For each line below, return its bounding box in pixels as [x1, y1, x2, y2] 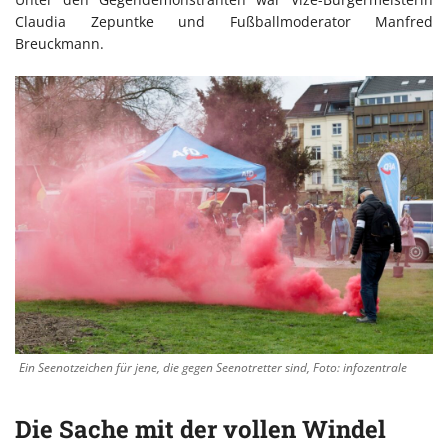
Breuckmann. [15, 34, 104, 54]
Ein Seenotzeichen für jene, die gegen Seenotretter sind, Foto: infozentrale [19, 359, 407, 377]
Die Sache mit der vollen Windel [15, 413, 386, 446]
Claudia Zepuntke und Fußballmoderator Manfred [15, 12, 433, 32]
